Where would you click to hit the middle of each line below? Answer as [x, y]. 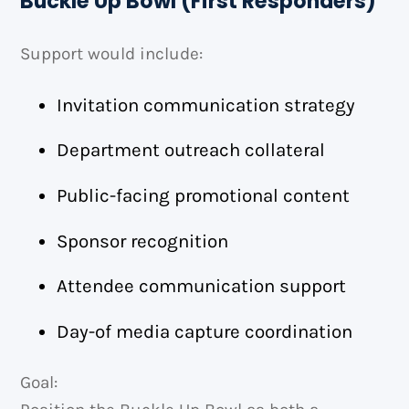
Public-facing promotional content [204, 195]
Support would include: [112, 54]
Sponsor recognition [143, 241]
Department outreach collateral [191, 150]
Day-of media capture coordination [205, 331]
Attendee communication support [202, 286]
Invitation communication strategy [206, 105]
